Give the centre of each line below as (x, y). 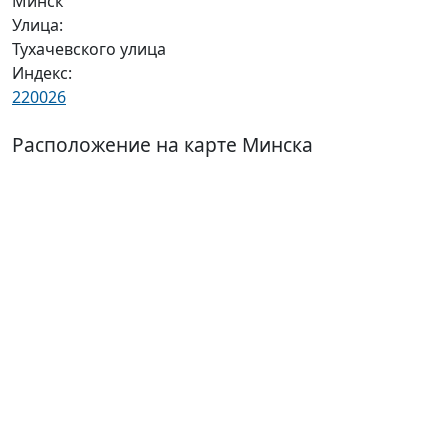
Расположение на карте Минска (162, 144)
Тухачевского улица (89, 49)
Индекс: (42, 73)
